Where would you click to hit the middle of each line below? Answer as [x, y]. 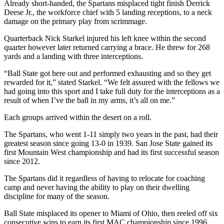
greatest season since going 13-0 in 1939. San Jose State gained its [108, 143]
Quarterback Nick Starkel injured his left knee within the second [105, 38]
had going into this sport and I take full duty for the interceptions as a [112, 91]
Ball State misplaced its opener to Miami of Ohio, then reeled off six [111, 213]
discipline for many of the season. [57, 196]
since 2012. [22, 161]
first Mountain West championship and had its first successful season [111, 152]
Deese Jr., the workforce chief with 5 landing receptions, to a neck [108, 12]
